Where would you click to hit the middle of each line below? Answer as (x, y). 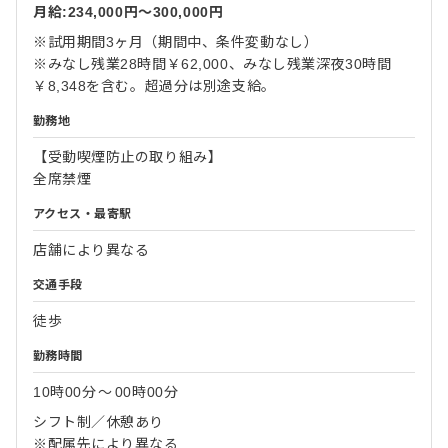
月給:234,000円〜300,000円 (128, 11)
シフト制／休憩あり (99, 421)
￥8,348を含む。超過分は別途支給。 (154, 85)
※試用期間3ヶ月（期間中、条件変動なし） (176, 41)
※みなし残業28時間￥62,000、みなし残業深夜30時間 (212, 63)
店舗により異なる (91, 249)
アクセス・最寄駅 (82, 213)
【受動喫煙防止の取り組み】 (128, 156)
